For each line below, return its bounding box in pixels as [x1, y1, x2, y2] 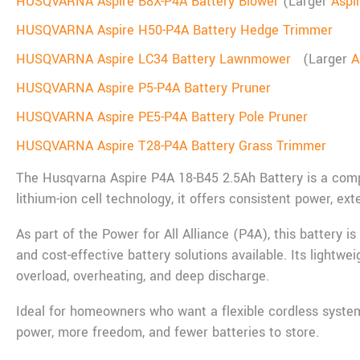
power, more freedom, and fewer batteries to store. [16, 322, 319, 342]
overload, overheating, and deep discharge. [16, 266, 269, 285]
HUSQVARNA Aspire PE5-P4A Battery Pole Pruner [16, 107, 308, 126]
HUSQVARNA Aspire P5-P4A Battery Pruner [16, 78, 271, 97]
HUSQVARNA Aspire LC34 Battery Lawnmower [16, 49, 299, 68]
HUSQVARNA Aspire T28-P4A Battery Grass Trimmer [16, 136, 326, 155]
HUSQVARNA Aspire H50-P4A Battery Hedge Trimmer [16, 20, 333, 39]
